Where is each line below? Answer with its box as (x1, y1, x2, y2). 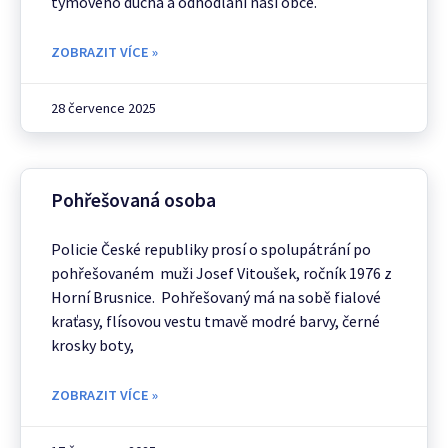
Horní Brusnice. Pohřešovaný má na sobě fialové (51, 286, 381, 307)
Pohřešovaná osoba (51, 187, 216, 212)
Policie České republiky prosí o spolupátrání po (51, 238, 371, 259)
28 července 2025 (51, 98, 156, 117)
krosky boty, (51, 334, 134, 355)
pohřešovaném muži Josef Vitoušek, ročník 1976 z (51, 262, 392, 283)
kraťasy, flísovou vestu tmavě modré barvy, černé (51, 310, 380, 331)
